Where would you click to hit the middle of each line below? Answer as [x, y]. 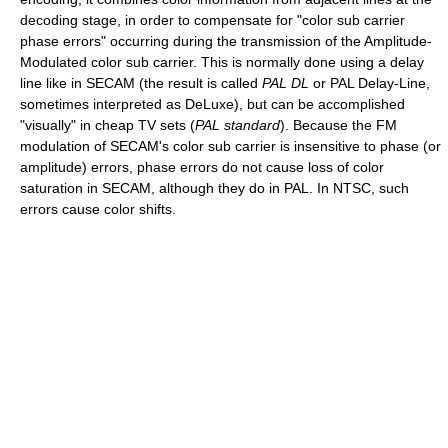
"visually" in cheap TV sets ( [107, 124]
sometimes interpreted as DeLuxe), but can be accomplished [212, 103]
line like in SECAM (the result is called [141, 82]
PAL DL [285, 82]
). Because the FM [338, 124]
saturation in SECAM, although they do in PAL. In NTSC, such [214, 187]
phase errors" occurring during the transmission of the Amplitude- [226, 40]
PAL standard [237, 124]
